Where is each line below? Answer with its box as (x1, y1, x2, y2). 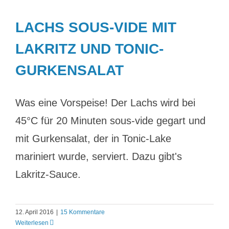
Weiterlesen (15, 219, 49, 226)
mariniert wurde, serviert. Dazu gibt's (15, 151, 182, 162)
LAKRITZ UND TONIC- (15, 41, 164, 57)
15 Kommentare (60, 209, 105, 216)
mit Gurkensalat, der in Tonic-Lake (15, 133, 171, 144)
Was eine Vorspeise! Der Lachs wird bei (15, 97, 195, 108)
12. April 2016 (15, 209, 54, 216)
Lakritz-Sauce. (15, 169, 81, 180)
